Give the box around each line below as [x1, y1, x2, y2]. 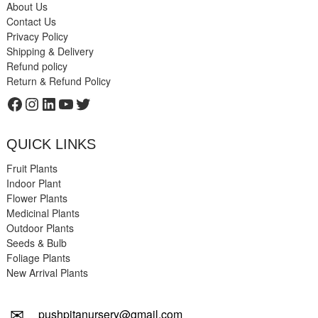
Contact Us [6, 14, 56, 29]
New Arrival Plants [6, 265, 88, 280]
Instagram [22, 90, 98, 116]
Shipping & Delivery [6, 44, 94, 59]
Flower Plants [6, 191, 67, 206]
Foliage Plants [6, 251, 70, 265]
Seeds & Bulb [6, 236, 67, 251]
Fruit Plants [6, 161, 57, 176]
